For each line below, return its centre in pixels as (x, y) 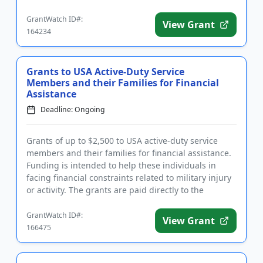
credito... (44, 202)
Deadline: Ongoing (73, 109)
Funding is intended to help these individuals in (121, 165)
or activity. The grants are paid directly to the (115, 190)
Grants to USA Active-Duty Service (60, 72)
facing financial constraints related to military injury (129, 178)
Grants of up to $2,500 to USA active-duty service (122, 141)
